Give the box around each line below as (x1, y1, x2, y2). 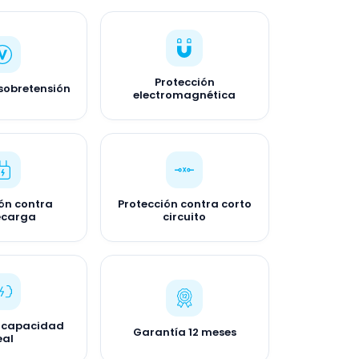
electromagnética (133, 87, 236, 103)
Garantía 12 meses (132, 325, 236, 340)
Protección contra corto (117, 196, 252, 212)
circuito (163, 209, 207, 224)
